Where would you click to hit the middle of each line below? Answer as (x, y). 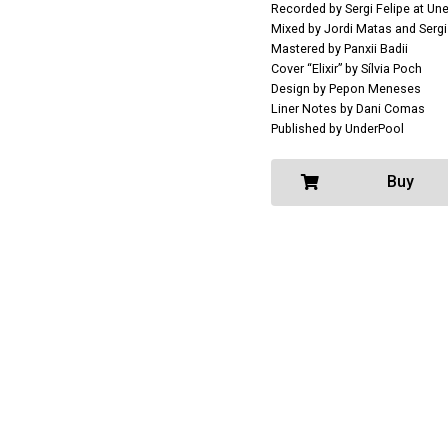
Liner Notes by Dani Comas (347, 108)
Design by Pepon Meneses (345, 88)
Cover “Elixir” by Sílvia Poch (346, 68)
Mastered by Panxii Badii (339, 48)
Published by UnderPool (337, 128)
